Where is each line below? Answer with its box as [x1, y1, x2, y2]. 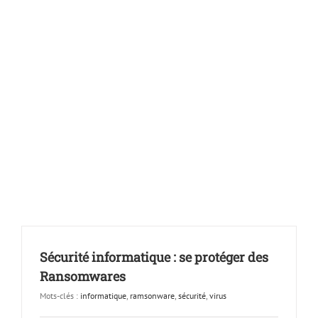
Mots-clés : [40, 290, 80, 301]
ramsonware [130, 290, 175, 301]
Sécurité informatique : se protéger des [40, 248, 268, 265]
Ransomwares [40, 268, 126, 285]
